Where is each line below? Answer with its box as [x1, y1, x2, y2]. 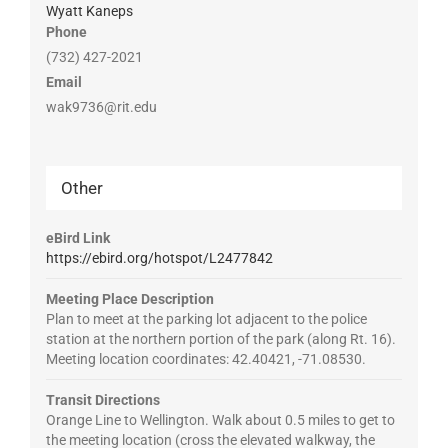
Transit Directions [45, 392, 160, 409]
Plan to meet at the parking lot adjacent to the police [45, 311, 367, 328]
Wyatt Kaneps [45, 3, 133, 20]
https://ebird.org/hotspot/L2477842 [45, 250, 273, 267]
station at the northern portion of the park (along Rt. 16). [45, 331, 396, 348]
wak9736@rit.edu [45, 99, 157, 116]
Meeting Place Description [45, 291, 214, 308]
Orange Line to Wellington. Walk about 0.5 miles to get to [45, 412, 395, 429]
